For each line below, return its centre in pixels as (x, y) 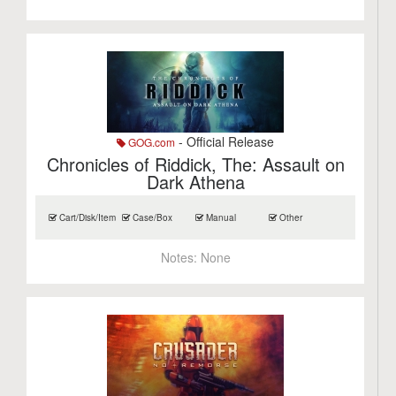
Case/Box (152, 217)
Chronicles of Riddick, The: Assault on (195, 164)
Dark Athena (195, 182)
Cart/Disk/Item (87, 217)
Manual (220, 217)
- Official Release (225, 141)
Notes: (180, 257)
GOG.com (151, 142)
